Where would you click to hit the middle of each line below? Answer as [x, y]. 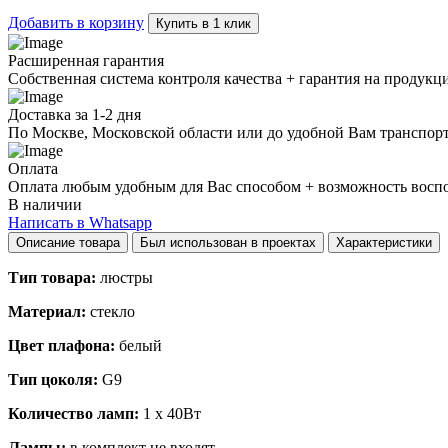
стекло [110, 311]
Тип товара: [52, 277]
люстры [124, 277]
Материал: [47, 311]
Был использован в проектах [243, 242]
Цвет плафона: [61, 345]
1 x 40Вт [170, 413]
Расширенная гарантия [86, 60]
